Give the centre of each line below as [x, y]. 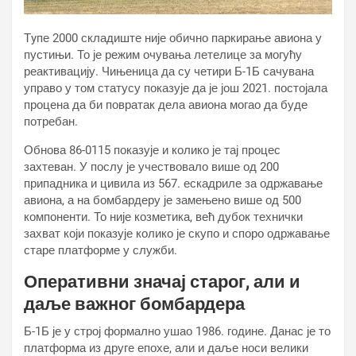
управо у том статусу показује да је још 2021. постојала [176, 88]
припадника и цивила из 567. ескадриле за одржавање [173, 183]
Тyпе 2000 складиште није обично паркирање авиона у [173, 38]
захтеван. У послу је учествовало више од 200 [151, 166]
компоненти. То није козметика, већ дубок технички [163, 217]
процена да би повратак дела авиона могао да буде [166, 104]
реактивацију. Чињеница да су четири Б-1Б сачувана [169, 71]
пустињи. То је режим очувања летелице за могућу [163, 54]
